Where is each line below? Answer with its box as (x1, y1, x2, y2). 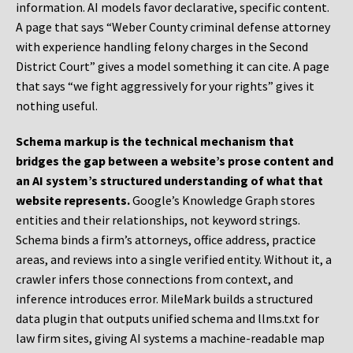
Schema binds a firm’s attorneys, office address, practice (16, 232, 316, 248)
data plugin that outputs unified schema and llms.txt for (16, 310, 319, 327)
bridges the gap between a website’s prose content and (16, 153, 333, 169)
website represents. (16, 192, 130, 209)
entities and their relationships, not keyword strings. (16, 212, 300, 229)
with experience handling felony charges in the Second (16, 39, 308, 55)
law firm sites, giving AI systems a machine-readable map (16, 330, 325, 347)
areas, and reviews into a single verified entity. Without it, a (16, 251, 332, 268)
